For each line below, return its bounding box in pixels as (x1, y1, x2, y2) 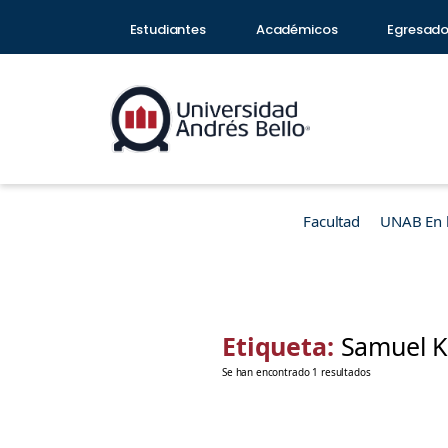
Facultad (303, 211, 360, 231)
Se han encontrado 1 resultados (222, 365, 371, 379)
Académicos (255, 20, 338, 39)
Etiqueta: (222, 329, 341, 363)
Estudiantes (129, 20, 206, 39)
